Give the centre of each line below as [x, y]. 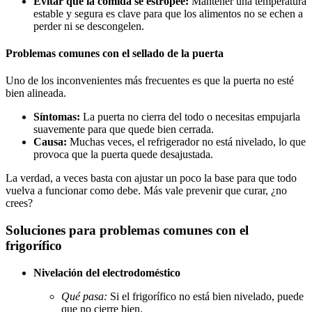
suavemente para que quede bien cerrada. [124, 130]
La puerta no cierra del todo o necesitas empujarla [190, 117]
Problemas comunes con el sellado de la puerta [115, 54]
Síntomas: [57, 117]
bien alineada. [36, 93]
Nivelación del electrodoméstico [107, 272]
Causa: [50, 142]
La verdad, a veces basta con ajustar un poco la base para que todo [151, 178]
